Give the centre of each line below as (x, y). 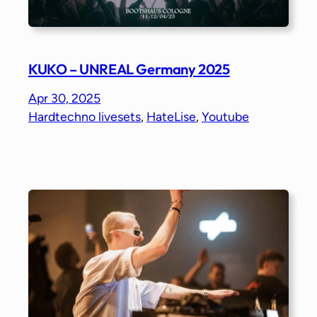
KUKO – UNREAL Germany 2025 (129, 69)
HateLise (171, 117)
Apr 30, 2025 (64, 98)
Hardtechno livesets (85, 117)
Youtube (225, 117)
